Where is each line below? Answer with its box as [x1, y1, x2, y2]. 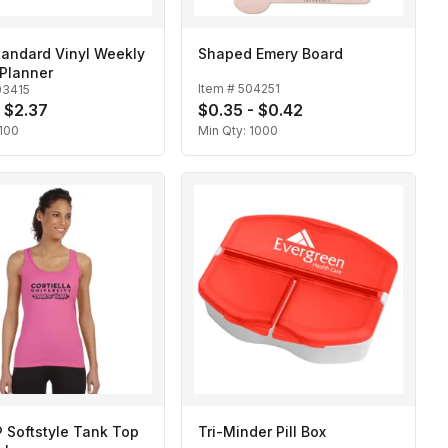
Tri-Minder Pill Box [198, 423, 326, 441]
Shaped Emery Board [198, 45, 343, 63]
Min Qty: [198, 123, 249, 139]
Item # [198, 80, 238, 96]
